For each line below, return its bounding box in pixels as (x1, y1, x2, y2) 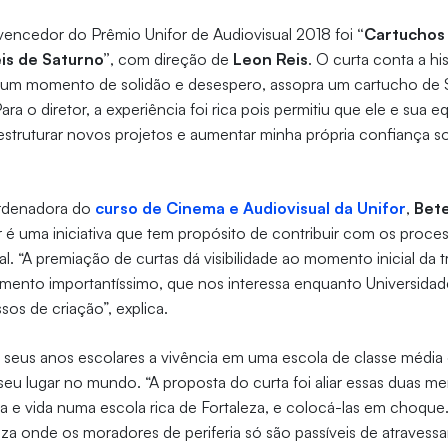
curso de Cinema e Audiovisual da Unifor (95, 198, 407, 219)
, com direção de (110, 49, 234, 70)
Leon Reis (233, 49, 309, 70)
